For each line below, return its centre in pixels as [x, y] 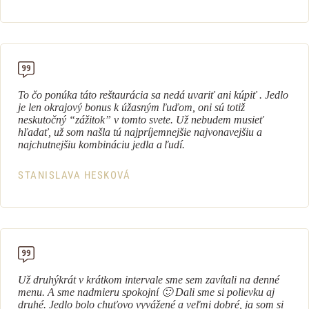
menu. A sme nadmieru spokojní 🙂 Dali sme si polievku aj [146, 292]
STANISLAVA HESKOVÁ [74, 175]
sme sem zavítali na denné [221, 280]
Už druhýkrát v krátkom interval [88, 280]
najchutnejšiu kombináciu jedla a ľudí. [103, 144]
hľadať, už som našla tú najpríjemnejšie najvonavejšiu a [140, 132]
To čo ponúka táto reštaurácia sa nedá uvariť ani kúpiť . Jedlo [153, 95]
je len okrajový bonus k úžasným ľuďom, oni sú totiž [131, 107]
